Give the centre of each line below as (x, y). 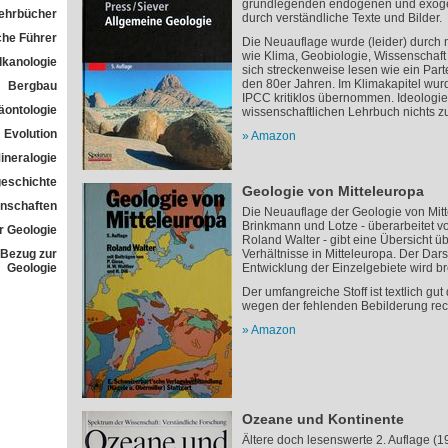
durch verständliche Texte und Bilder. (341, 18)
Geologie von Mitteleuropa (332, 191)
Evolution (30, 134)
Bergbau (32, 86)
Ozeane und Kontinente (322, 419)
